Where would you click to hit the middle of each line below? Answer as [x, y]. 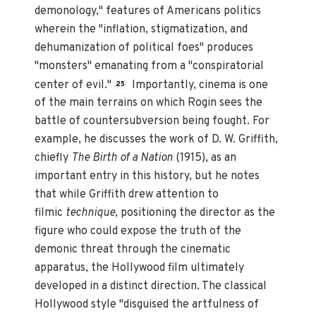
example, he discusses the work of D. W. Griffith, [157, 140]
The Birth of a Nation [124, 158]
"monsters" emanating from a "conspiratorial [150, 66]
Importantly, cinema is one [199, 85]
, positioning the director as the [195, 213]
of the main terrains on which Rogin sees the [149, 103]
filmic [50, 213]
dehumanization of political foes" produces [144, 48]
